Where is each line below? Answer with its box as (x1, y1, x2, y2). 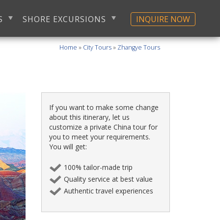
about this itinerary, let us (49, 112, 130, 122)
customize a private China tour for (49, 122, 158, 132)
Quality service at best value (63, 174, 153, 184)
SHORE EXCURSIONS (23, 14, 106, 25)
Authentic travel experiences (63, 186, 153, 195)
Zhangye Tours (117, 43, 160, 52)
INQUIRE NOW (136, 14, 190, 25)
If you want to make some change (49, 103, 159, 112)
